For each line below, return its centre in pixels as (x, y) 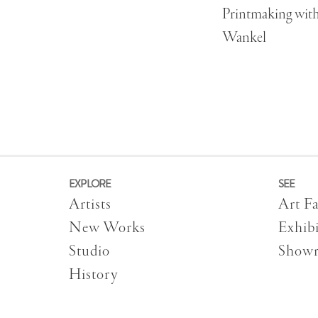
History (93, 275)
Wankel (244, 38)
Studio (89, 251)
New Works (107, 228)
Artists (90, 204)
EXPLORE (90, 183)
